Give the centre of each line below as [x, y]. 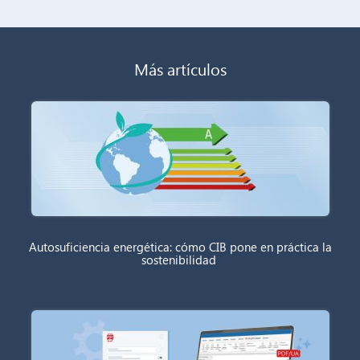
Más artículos [180, 68]
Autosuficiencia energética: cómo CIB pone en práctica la [180, 246]
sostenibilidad [180, 259]
